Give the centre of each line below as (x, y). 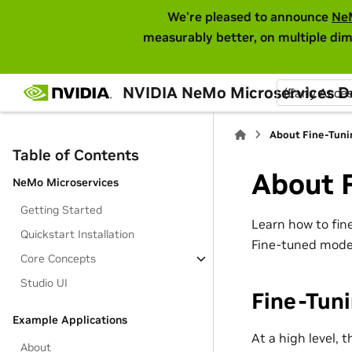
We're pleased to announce (249, 16)
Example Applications (70, 320)
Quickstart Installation (78, 234)
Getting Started (62, 210)
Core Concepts (59, 258)
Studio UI (44, 283)
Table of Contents (76, 155)
